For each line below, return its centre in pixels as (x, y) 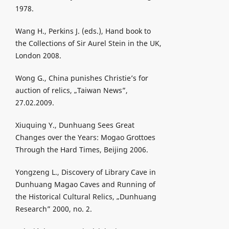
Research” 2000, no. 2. (53, 209)
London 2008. (38, 56)
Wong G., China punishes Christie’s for (82, 78)
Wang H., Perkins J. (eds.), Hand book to (83, 31)
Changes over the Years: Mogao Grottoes (85, 138)
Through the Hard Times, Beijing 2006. (82, 150)
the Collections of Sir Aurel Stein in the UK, (88, 43)
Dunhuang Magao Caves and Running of (85, 185)
